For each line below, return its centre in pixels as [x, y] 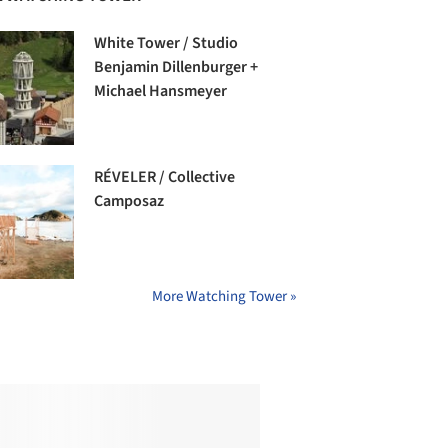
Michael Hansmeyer [161, 91]
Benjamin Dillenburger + [176, 67]
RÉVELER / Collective [165, 177]
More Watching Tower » [224, 297]
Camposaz [129, 201]
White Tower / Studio [166, 43]
